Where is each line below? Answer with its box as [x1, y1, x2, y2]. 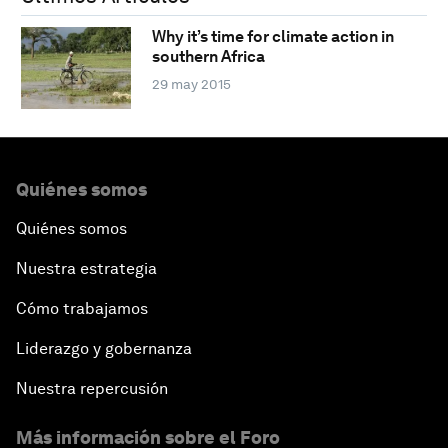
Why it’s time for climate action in [151, 27, 394, 47]
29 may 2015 [151, 76, 231, 93]
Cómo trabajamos [16, 298, 148, 318]
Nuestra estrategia [16, 258, 157, 278]
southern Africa [151, 47, 265, 67]
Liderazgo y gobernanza [16, 338, 192, 358]
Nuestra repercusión [16, 378, 168, 398]
